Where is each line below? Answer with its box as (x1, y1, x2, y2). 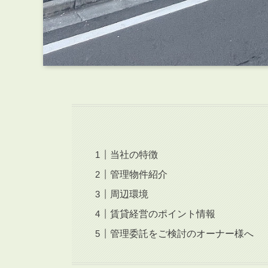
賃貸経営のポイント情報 (110, 209, 216, 220)
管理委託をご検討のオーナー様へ (110, 229, 254, 239)
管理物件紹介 (110, 169, 168, 180)
